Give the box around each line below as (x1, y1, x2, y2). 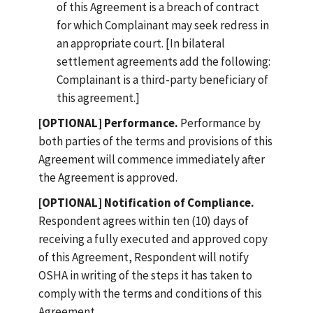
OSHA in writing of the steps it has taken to (38, 268, 252, 283)
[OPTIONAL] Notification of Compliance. (38, 195, 254, 210)
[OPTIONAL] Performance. (38, 115, 178, 131)
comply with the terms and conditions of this (38, 286, 262, 301)
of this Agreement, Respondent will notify (38, 249, 249, 265)
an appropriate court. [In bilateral (56, 36, 225, 51)
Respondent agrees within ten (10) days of (38, 213, 249, 228)
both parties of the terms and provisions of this (38, 133, 272, 149)
